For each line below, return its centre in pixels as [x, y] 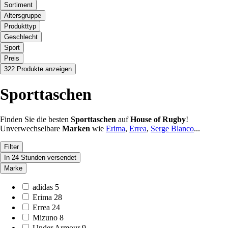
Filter [11, 147]
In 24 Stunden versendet [40, 157]
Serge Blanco [172, 128]
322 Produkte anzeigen [38, 69]
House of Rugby [158, 119]
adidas [43, 187]
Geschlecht [21, 37]
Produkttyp [20, 26]
